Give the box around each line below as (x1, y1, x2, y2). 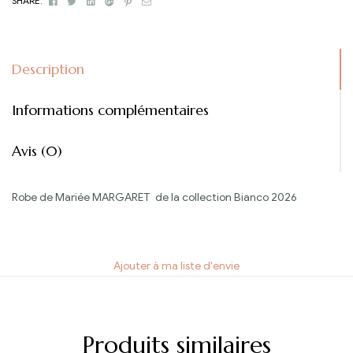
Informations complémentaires (12, 100, 209, 119)
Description (12, 59, 84, 78)
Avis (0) (12, 141, 62, 160)
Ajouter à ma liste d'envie (113, 259, 240, 273)
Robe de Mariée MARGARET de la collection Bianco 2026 (12, 190, 297, 204)
